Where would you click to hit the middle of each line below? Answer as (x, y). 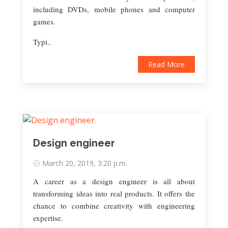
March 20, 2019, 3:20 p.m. (85, 163)
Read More (166, 64)
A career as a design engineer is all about (114, 181)
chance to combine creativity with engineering (114, 206)
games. (44, 21)
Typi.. (42, 41)
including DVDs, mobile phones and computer (114, 9)
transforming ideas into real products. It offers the (114, 194)
